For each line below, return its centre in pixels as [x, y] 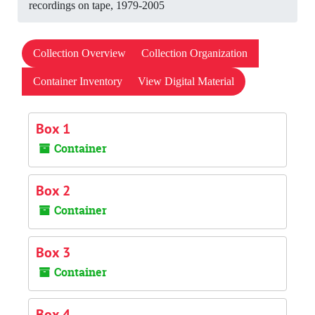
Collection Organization [194, 53]
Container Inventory [78, 81]
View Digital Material [186, 81]
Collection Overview [79, 53]
